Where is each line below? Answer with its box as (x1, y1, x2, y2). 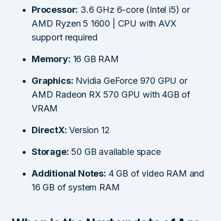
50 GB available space (69, 146, 161, 157)
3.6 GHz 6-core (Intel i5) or (78, 4, 190, 15)
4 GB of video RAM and (106, 168, 204, 179)
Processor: (32, 4, 78, 15)
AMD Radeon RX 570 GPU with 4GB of (32, 89, 191, 100)
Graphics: (32, 75, 74, 86)
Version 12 (67, 124, 110, 135)
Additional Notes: (32, 168, 106, 179)
